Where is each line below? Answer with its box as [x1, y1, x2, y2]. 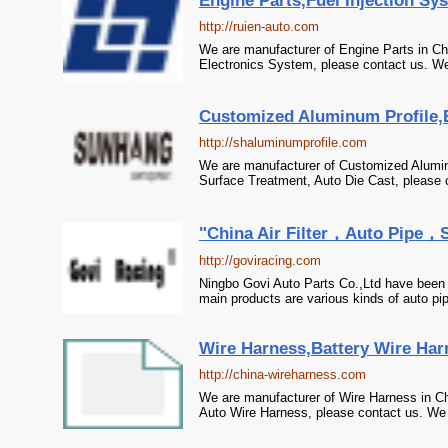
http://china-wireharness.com [198, 367, 366, 382]
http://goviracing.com [198, 253, 321, 268]
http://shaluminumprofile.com [198, 135, 367, 150]
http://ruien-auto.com [198, 19, 319, 34]
